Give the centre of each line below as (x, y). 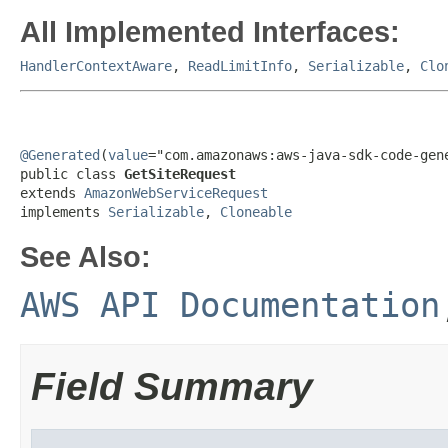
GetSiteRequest (180, 174)
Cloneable (256, 212)
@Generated (60, 155)
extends (52, 193)
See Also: (85, 256)
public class (72, 174)
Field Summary (172, 386)
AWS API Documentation (230, 305)
